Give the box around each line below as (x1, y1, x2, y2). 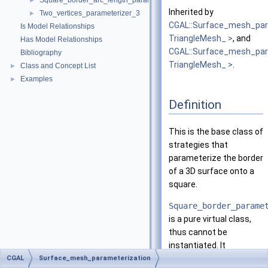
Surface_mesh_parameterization (39, 254, 151, 262)
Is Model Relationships (20, 22, 95, 31)
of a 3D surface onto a (169, 166, 254, 176)
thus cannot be (169, 227, 227, 237)
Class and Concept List (20, 62, 96, 70)
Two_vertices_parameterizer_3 (39, 9, 140, 17)
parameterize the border (169, 153, 263, 163)
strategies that (169, 139, 228, 150)
